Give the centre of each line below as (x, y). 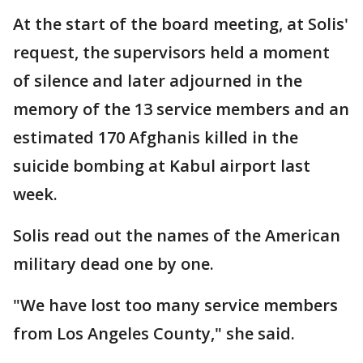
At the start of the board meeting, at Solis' (181, 24)
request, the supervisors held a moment (171, 52)
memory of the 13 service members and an (181, 109)
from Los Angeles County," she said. (154, 333)
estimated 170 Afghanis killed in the (156, 137)
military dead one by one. (113, 264)
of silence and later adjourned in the (158, 81)
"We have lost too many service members (175, 305)
